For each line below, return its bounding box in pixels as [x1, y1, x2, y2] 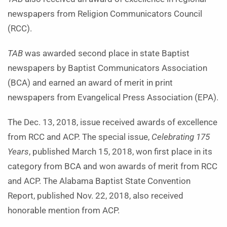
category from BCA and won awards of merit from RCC [8, 161, 217, 171]
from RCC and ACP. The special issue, [8, 132, 152, 142]
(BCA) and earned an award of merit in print [8, 78, 173, 88]
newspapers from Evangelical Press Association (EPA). [8, 92, 218, 102]
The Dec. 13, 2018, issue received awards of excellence [8, 117, 217, 127]
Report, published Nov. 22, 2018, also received [8, 191, 183, 201]
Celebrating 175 [152, 132, 210, 142]
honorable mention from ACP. [8, 205, 120, 215]
